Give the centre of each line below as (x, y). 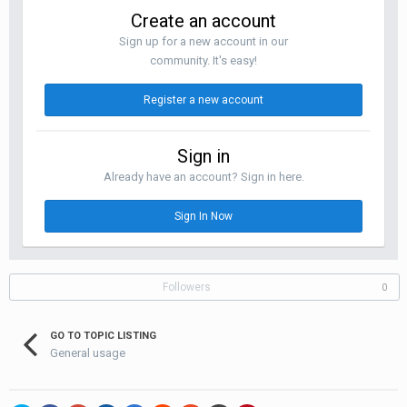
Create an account (203, 21)
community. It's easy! (203, 60)
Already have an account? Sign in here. (203, 177)
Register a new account (203, 100)
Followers (187, 287)
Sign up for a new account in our (203, 41)
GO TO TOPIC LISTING (103, 336)
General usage (88, 352)
